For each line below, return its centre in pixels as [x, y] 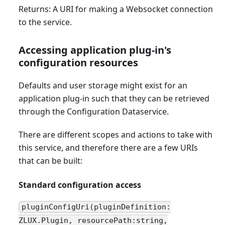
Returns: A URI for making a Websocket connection [116, 9]
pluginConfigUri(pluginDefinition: [96, 207]
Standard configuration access [80, 185]
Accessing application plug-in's [95, 50]
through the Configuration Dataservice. [93, 111]
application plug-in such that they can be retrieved [114, 98]
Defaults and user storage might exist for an [103, 85]
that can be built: [50, 160]
